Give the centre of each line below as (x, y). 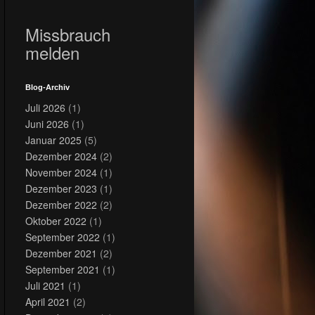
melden (52, 52)
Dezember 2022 (61, 204)
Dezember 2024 (61, 156)
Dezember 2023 (61, 188)
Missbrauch (68, 34)
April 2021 (48, 301)
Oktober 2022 (56, 220)
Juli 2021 (45, 285)
